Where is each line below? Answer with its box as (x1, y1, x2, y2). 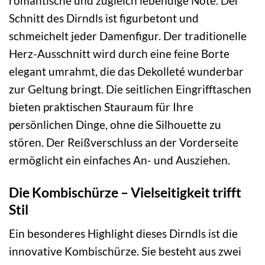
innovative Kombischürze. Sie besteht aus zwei (9, 244, 241, 258)
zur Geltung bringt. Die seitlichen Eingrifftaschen (9, 82, 251, 96)
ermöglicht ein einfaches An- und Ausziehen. (9, 153, 230, 167)
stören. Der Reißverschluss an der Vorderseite (9, 135, 238, 150)
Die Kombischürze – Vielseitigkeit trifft (9, 183, 241, 201)
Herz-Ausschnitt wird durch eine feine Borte (9, 47, 230, 61)
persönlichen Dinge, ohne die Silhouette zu (9, 118, 221, 132)
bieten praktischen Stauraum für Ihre (9, 100, 193, 114)
